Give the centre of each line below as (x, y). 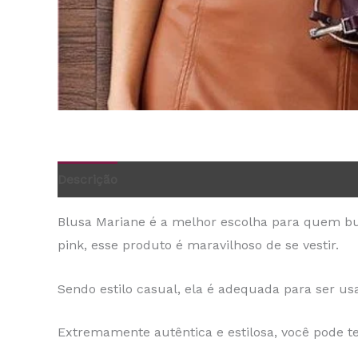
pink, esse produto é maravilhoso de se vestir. (198, 245)
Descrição (88, 180)
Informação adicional (195, 180)
